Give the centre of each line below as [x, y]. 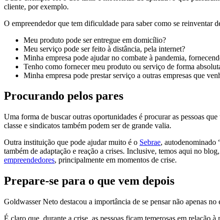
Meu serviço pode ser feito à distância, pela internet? [104, 49]
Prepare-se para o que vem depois [89, 181]
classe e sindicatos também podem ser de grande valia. [88, 126]
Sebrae [150, 142]
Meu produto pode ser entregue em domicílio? [95, 40]
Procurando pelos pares [64, 96]
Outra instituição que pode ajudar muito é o [72, 142]
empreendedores [29, 160]
